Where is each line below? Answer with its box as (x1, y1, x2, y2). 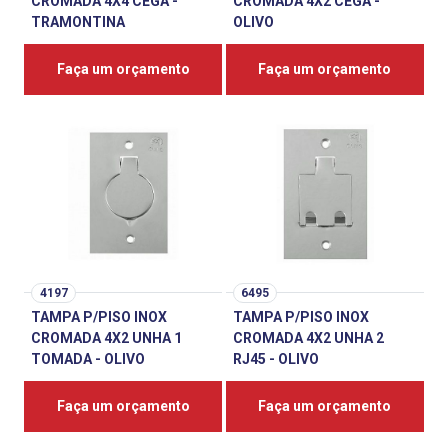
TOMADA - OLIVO (31, 351, 146, 368)
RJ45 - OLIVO (233, 351, 319, 368)
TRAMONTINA (31, 13, 126, 30)
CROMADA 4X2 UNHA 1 (31, 330, 183, 347)
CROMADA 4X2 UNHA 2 (233, 330, 384, 347)
